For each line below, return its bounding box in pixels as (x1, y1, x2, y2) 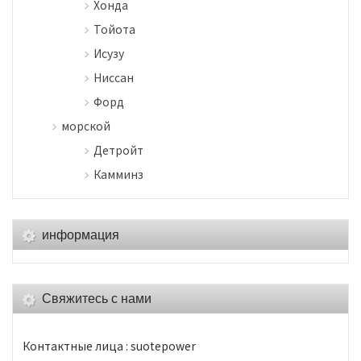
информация (42, 228, 119, 243)
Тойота (93, 21, 135, 38)
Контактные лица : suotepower (23, 338, 196, 355)
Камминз (93, 166, 143, 183)
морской (61, 118, 110, 135)
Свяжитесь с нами (42, 292, 151, 306)
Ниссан (93, 69, 134, 86)
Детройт (93, 142, 143, 159)
